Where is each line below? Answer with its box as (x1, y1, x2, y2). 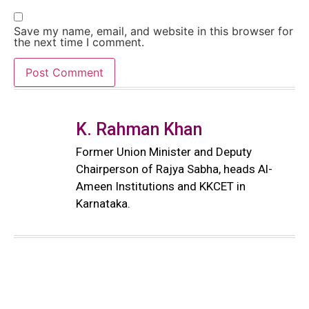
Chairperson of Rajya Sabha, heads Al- (76, 161, 272, 176)
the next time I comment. (14, 34, 144, 49)
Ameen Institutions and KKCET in (76, 179, 246, 193)
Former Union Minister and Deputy (76, 144, 252, 159)
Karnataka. (76, 196, 130, 210)
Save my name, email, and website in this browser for (14, 23, 293, 38)
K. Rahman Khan (76, 119, 202, 139)
